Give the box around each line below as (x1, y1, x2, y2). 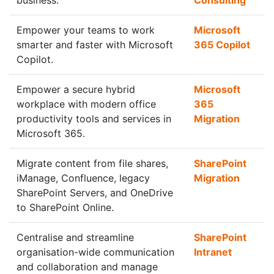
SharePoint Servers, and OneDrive (17, 187, 173, 199)
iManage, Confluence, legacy (17, 172, 150, 184)
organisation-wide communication (17, 246, 174, 258)
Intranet (194, 246, 232, 258)
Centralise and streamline (17, 231, 134, 243)
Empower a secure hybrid (17, 83, 135, 95)
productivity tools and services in (17, 113, 171, 125)
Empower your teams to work (17, 24, 155, 36)
